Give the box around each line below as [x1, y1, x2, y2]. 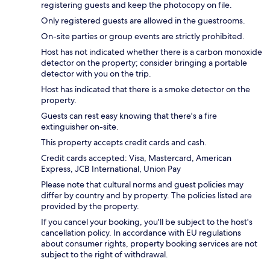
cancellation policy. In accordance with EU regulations [41, 227, 241, 239]
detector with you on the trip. [41, 68, 151, 80]
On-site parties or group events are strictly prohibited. [41, 31, 245, 42]
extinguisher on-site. [41, 121, 119, 133]
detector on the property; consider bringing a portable [41, 57, 247, 69]
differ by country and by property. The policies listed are [41, 190, 252, 201]
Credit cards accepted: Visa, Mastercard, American [41, 152, 231, 164]
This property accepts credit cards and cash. [41, 137, 207, 148]
